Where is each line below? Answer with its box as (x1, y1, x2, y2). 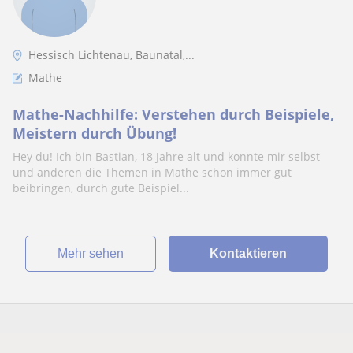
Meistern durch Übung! (13, 124, 176, 143)
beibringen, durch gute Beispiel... (13, 180, 189, 195)
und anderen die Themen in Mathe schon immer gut (13, 165, 292, 180)
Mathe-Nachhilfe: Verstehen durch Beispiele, (13, 105, 334, 124)
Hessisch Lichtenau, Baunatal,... (28, 47, 195, 62)
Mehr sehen (67, 247, 124, 260)
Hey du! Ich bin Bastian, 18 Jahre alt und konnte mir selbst (13, 149, 320, 164)
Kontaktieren (209, 247, 287, 260)
